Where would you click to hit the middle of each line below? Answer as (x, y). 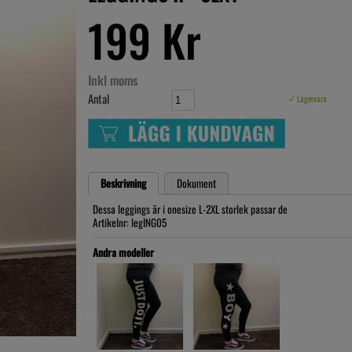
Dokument (196, 183)
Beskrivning (123, 183)
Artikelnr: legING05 (130, 223)
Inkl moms (113, 80)
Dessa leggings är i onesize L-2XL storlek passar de (190, 209)
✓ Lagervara (308, 98)
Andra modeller (123, 253)
